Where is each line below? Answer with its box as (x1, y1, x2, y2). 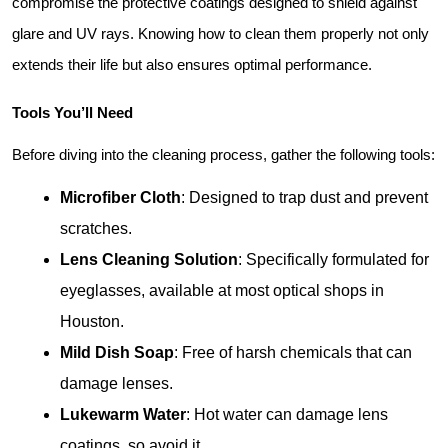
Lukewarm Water (60, 406, 186, 423)
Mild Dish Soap (60, 344, 174, 361)
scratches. (60, 220, 132, 237)
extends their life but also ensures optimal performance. (12, 57, 372, 73)
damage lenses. (60, 375, 173, 392)
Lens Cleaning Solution (60, 251, 238, 268)
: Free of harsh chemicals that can (174, 344, 412, 361)
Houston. (60, 313, 124, 330)
